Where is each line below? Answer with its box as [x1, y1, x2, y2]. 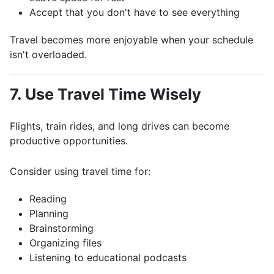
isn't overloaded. [10, 48, 87, 61]
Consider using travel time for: [10, 165, 150, 177]
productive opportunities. [10, 135, 128, 147]
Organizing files [29, 237, 102, 249]
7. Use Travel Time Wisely [10, 85, 201, 103]
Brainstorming [29, 222, 94, 234]
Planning [29, 207, 68, 220]
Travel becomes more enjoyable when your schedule [10, 34, 253, 46]
